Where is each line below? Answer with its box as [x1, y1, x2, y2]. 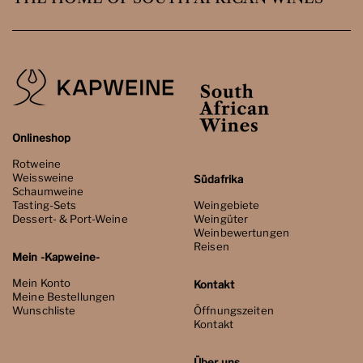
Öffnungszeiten [194, 304, 274, 318]
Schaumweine [12, 185, 84, 199]
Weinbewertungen [194, 226, 289, 240]
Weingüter [194, 212, 249, 226]
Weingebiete [194, 199, 260, 212]
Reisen [194, 240, 229, 254]
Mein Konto [12, 276, 71, 290]
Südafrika [194, 173, 244, 186]
